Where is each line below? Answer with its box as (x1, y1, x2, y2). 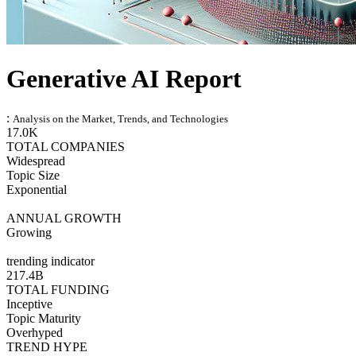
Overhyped (6, 325, 63, 339)
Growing (6, 225, 52, 239)
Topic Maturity (6, 311, 81, 325)
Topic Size (6, 168, 60, 182)
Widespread (6, 153, 65, 168)
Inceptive (6, 296, 52, 311)
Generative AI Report (6, 64, 242, 94)
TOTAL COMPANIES (6, 139, 125, 153)
